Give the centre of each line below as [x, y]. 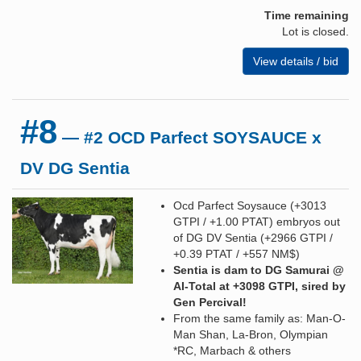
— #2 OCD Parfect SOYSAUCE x [189, 137]
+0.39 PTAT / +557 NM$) [237, 253]
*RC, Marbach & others [232, 350]
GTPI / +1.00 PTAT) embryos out [257, 221]
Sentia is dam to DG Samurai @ [259, 270]
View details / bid [296, 61]
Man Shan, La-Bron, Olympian [251, 334]
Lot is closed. [315, 31]
